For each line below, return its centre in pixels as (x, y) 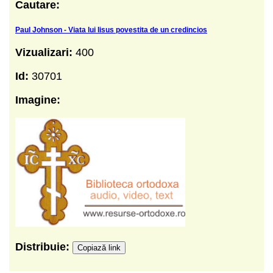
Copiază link (99, 247)
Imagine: (38, 100)
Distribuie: (44, 246)
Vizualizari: (45, 52)
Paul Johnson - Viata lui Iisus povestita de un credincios (111, 30)
